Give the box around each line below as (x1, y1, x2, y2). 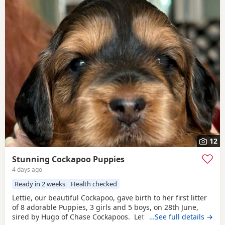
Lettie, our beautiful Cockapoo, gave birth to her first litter (12, 193, 207, 203)
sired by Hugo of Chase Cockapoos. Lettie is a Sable (12, 212, 187, 222)
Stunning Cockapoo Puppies (12, 153, 125, 165)
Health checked (70, 179, 117, 188)
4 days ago (12, 165, 42, 174)
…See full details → (149, 212, 213, 222)
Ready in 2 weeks (15, 179, 66, 188)
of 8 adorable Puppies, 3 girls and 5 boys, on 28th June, (12, 202, 198, 212)
